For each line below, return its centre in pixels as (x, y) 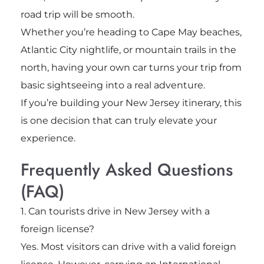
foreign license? (57, 229)
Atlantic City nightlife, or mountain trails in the (128, 50)
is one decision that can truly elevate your (118, 121)
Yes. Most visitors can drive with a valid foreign (128, 247)
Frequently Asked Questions (126, 170)
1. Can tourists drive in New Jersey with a (115, 212)
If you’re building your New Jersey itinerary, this (131, 103)
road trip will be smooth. (77, 15)
